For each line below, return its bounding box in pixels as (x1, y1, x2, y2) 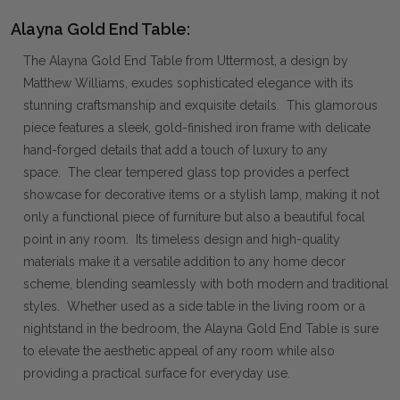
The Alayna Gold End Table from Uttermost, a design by (23, 54, 348, 69)
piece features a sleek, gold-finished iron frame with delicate (23, 121, 371, 136)
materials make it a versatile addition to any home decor (23, 254, 346, 270)
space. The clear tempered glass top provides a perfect (23, 165, 349, 180)
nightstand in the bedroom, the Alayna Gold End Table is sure (23, 321, 379, 337)
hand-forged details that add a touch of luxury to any (23, 143, 328, 158)
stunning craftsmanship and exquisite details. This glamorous (23, 98, 378, 113)
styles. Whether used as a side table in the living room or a (23, 299, 365, 314)
